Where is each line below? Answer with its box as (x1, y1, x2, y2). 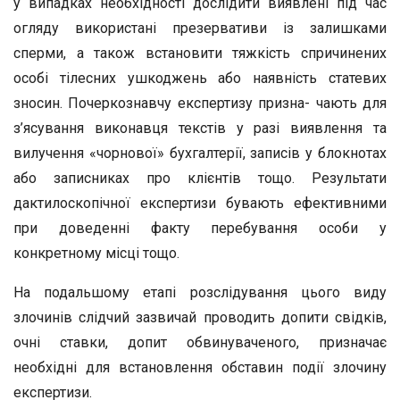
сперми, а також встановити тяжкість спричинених (13, 45, 387, 62)
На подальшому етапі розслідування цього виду (13, 284, 387, 301)
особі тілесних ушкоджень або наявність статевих (13, 70, 387, 87)
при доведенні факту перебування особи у (13, 220, 387, 237)
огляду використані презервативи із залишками (13, 20, 387, 37)
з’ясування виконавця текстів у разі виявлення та (13, 120, 387, 137)
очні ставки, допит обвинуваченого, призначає (13, 334, 387, 351)
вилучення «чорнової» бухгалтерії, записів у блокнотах (13, 145, 387, 162)
